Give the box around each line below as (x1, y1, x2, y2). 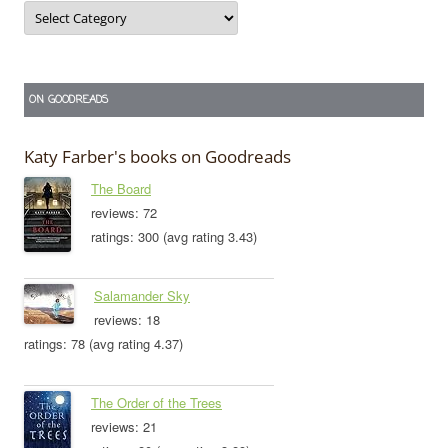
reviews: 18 (94, 310, 160, 330)
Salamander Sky (94, 286, 190, 306)
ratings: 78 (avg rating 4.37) (24, 334, 183, 354)
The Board (91, 179, 151, 199)
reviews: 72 (91, 203, 157, 223)
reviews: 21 (91, 417, 157, 437)
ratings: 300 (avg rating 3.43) (91, 227, 257, 247)
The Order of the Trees (91, 393, 222, 413)
